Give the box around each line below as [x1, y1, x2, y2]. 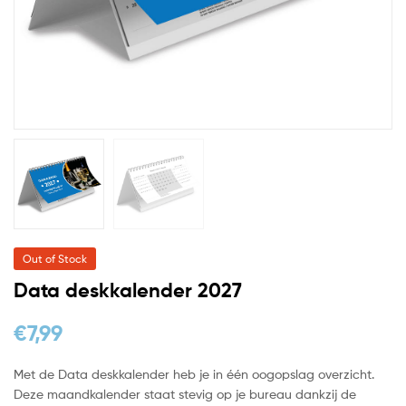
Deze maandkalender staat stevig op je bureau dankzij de [14, 385, 356, 401]
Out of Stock [23, 251, 87, 266]
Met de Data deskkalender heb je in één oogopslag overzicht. [14, 365, 374, 382]
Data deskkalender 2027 [14, 277, 242, 303]
